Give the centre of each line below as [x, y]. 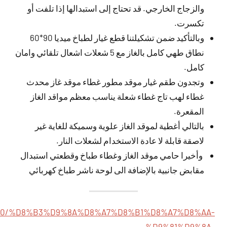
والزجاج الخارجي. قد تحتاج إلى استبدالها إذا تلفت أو [116, 8]
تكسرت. [189, 23]
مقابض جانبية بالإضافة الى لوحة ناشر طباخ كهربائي [116, 170]
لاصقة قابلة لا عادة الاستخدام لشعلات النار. [130, 140]
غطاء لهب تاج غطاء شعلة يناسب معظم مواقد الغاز [117, 96]
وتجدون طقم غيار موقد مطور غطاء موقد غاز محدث [115, 82]
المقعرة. [189, 111]
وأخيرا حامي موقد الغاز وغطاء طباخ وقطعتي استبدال [112, 155]
